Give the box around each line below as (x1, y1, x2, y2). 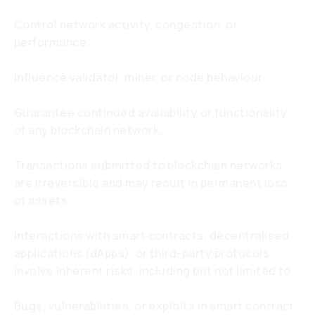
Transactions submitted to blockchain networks (14, 157, 283, 173)
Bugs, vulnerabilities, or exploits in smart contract (14, 298, 295, 314)
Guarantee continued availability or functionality (14, 105, 288, 120)
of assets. (14, 193, 71, 208)
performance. (14, 34, 90, 50)
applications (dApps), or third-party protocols (14, 245, 270, 261)
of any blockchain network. (14, 122, 162, 138)
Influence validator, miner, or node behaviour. (14, 70, 266, 85)
